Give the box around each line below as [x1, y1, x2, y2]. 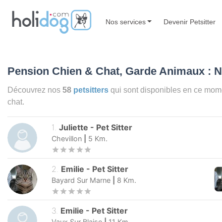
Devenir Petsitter [164, 17, 216, 26]
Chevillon [52, 134, 82, 143]
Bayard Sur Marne [52, 176, 111, 185]
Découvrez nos [7, 85, 62, 95]
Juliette [59, 122, 91, 133]
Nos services [105, 17, 146, 26]
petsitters [73, 85, 109, 95]
